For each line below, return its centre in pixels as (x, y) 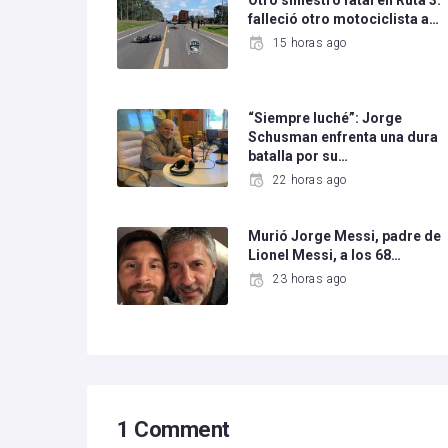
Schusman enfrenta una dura (343, 137)
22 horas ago (309, 180)
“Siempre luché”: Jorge (325, 118)
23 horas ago (309, 279)
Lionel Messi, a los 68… (325, 255)
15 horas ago (309, 43)
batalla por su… (298, 156)
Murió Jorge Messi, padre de (345, 236)
